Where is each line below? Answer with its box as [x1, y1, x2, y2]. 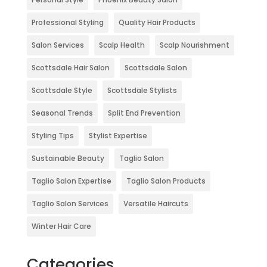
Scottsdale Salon [124, 63, 187, 73]
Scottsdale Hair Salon [31, 63, 110, 73]
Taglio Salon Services [31, 198, 108, 209]
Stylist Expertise [88, 131, 147, 141]
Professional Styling [31, 17, 104, 28]
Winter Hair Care [31, 221, 91, 232]
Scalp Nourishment [159, 40, 229, 51]
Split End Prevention [107, 108, 181, 119]
